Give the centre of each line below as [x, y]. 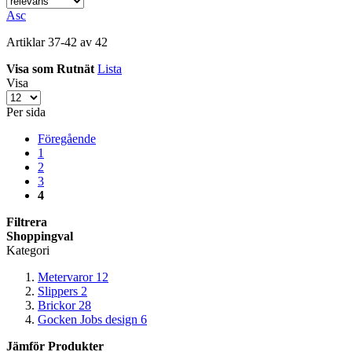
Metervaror [65, 277]
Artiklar [27, 42]
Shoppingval [40, 236]
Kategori [28, 250]
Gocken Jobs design [88, 319]
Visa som [30, 68]
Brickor [57, 305]
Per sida [26, 112]
